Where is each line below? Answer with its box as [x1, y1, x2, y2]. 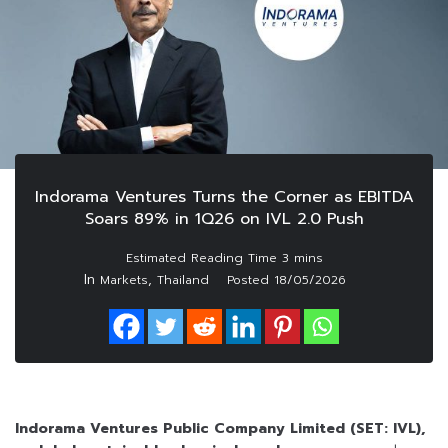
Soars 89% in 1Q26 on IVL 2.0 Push [84, 207, 364, 232]
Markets [100, 271, 148, 290]
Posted [227, 271, 274, 290]
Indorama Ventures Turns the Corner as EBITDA [34, 185, 414, 210]
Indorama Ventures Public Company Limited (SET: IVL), [15, 418, 425, 440]
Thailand [157, 271, 209, 290]
